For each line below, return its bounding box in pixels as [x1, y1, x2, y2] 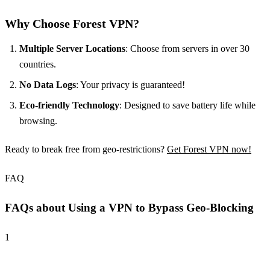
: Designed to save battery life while [119, 100, 256, 111]
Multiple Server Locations [19, 43, 125, 54]
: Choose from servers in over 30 [125, 43, 250, 54]
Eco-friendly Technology [19, 100, 119, 111]
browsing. [19, 116, 57, 127]
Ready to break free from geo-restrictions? [5, 144, 167, 155]
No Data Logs [19, 80, 76, 90]
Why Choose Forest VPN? [5, 17, 139, 31]
